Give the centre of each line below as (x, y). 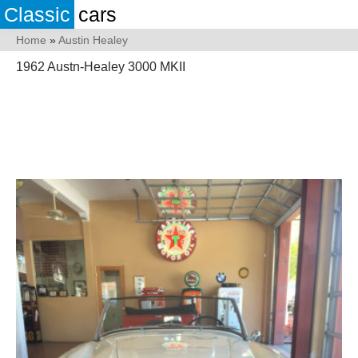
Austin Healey (93, 40)
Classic (37, 14)
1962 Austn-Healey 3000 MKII (101, 67)
